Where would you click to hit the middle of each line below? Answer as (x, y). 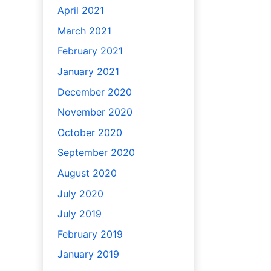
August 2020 (87, 173)
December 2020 (94, 92)
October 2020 (90, 132)
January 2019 (88, 254)
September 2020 (96, 153)
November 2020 (95, 112)
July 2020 (80, 193)
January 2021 (88, 72)
